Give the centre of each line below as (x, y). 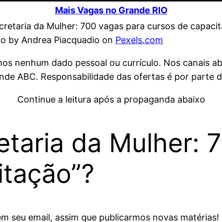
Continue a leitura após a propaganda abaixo (111, 100)
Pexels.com (139, 40)
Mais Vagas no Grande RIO (111, 10)
